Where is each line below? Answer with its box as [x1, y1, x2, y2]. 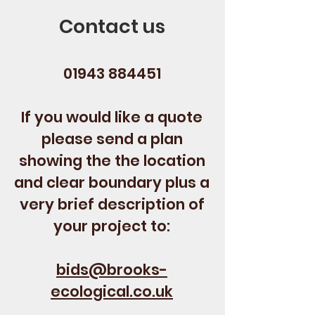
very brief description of [19, 194, 205, 214]
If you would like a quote [21, 107, 202, 127]
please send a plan [41, 129, 183, 149]
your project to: [53, 216, 170, 236]
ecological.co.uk [51, 281, 173, 302]
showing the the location [18, 150, 205, 171]
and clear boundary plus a [14, 172, 210, 193]
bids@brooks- [56, 259, 167, 280]
